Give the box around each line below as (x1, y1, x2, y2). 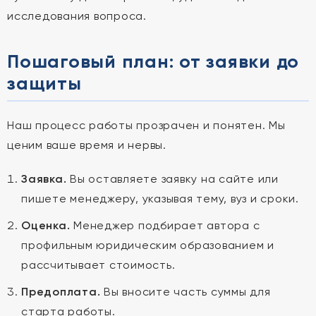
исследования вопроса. (7, 9, 147, 23)
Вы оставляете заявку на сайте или (66, 172, 279, 186)
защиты (7, 72, 82, 95)
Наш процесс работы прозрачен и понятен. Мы (7, 119, 286, 132)
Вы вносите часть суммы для (100, 285, 271, 298)
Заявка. (21, 172, 67, 186)
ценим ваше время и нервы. (7, 138, 166, 152)
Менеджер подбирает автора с (70, 219, 260, 232)
